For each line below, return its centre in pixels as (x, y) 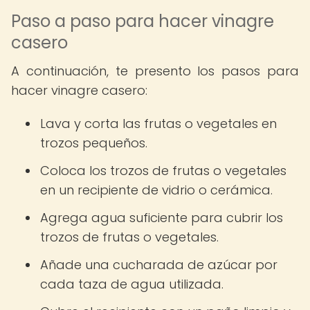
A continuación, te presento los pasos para (155, 71)
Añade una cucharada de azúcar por (159, 265)
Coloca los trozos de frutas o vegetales (163, 171)
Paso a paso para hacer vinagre (143, 21)
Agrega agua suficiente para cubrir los (162, 218)
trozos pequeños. (94, 143)
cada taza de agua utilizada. (132, 284)
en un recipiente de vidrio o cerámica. (156, 190)
